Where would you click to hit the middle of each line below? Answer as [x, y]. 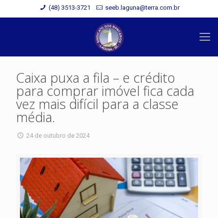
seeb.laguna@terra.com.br [142, 8]
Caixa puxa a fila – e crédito [96, 78]
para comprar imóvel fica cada [105, 91]
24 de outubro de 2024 [58, 136]
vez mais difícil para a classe [97, 104]
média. [36, 117]
